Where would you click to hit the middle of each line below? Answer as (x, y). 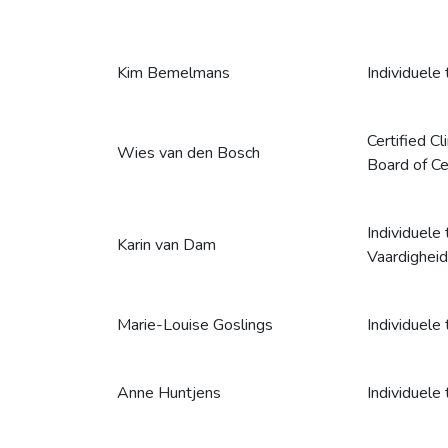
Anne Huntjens (169, 393)
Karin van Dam (166, 245)
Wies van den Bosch (188, 153)
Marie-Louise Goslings (195, 325)
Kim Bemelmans (173, 73)
